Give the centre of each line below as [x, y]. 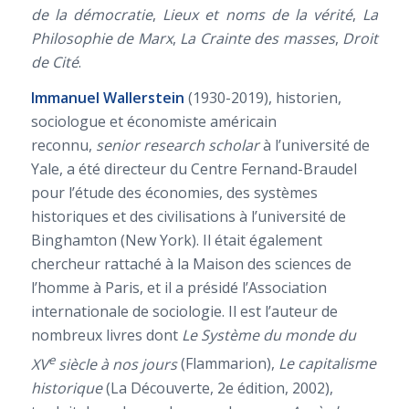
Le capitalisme [327, 364]
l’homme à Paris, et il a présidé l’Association [178, 288]
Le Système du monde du [268, 336]
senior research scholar [179, 146]
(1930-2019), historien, [262, 98]
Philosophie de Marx [101, 38]
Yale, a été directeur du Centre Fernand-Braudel [194, 169]
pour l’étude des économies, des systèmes [174, 193]
